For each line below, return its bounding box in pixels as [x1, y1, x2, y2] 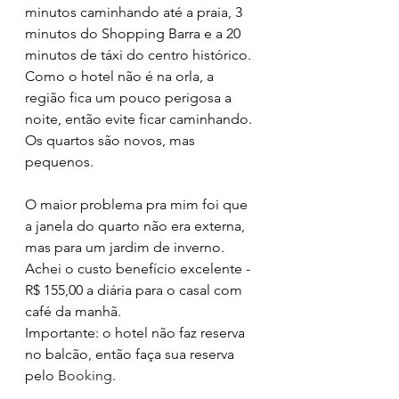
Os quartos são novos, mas [25, 132, 199, 150]
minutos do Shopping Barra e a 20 [25, 25, 244, 43]
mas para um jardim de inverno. [25, 239, 228, 256]
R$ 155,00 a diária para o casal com [25, 281, 246, 299]
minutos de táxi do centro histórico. [25, 46, 255, 64]
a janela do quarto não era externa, [25, 217, 248, 235]
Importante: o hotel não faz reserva [25, 324, 248, 342]
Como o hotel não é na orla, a [25, 68, 217, 85]
